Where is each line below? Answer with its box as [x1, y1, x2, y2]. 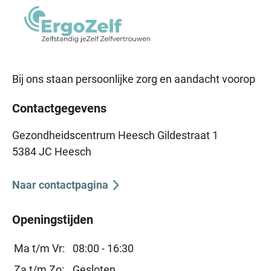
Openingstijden [12, 212, 93, 227]
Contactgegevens [12, 100, 106, 116]
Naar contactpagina [12, 178, 108, 192]
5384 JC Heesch [12, 145, 91, 158]
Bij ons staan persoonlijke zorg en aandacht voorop [12, 72, 255, 85]
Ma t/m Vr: [14, 241, 65, 255]
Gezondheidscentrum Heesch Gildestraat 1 [12, 128, 218, 142]
